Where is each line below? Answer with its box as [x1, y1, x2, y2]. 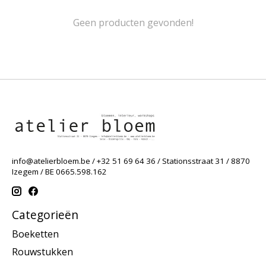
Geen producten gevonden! [72, 15, 194, 29]
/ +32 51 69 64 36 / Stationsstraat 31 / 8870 [90, 155, 250, 166]
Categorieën [12, 207, 78, 223]
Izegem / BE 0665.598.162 [12, 166, 107, 177]
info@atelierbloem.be [12, 155, 90, 166]
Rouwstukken [12, 245, 73, 258]
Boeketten [12, 227, 59, 240]
